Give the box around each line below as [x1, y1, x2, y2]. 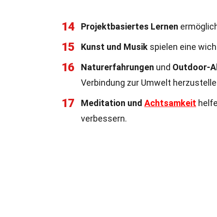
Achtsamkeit [144, 98, 196, 108]
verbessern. [81, 113, 127, 124]
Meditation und [81, 98, 144, 108]
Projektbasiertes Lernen [81, 21, 178, 31]
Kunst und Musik [81, 42, 148, 52]
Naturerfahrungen [81, 62, 154, 72]
